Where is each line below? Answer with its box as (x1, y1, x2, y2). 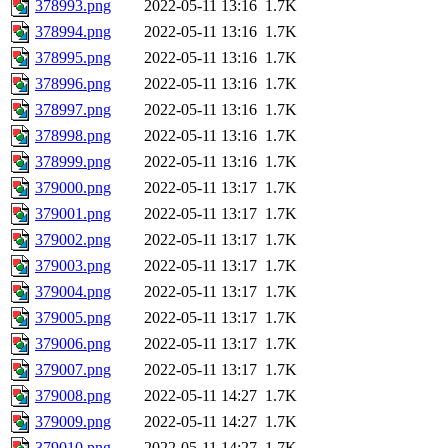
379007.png (35, 361, 111, 379)
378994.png (35, 23, 111, 41)
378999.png (35, 153, 111, 171)
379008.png (35, 387, 111, 405)
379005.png (35, 309, 111, 327)
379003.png (35, 257, 111, 275)
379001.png (35, 205, 111, 223)
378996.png (35, 75, 111, 93)
